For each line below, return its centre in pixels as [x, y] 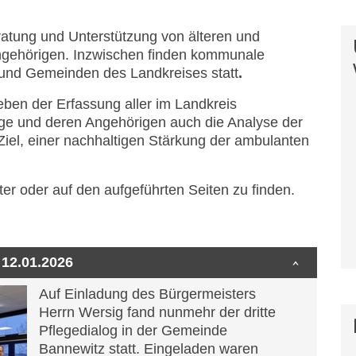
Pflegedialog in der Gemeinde [133, 331]
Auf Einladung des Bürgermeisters [147, 294]
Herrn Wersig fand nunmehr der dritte [157, 312]
